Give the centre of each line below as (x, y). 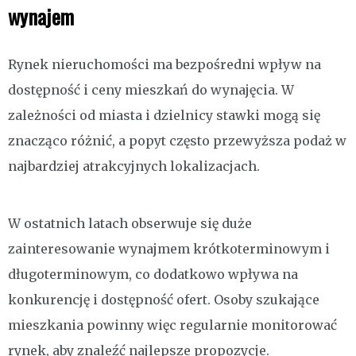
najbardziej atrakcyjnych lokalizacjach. (134, 166)
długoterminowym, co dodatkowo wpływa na (153, 275)
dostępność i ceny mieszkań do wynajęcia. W (151, 90)
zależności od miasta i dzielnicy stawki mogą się (164, 116)
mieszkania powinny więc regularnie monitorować (172, 325)
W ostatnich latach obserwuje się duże (130, 224)
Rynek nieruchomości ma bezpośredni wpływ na (164, 65)
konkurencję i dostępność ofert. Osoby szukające (164, 300)
